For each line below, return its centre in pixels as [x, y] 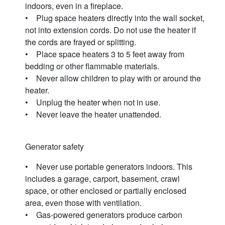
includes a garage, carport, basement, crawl [102, 179]
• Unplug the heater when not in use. [95, 102]
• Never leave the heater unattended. [94, 115]
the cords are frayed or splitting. [83, 42]
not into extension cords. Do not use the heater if [110, 30]
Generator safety [54, 147]
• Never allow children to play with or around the [113, 78]
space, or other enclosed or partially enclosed [106, 191]
